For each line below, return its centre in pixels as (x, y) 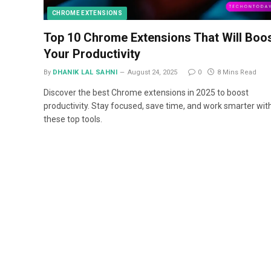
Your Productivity (92, 54)
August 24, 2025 (153, 72)
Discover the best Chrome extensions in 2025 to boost (146, 92)
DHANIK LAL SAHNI (85, 72)
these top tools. (73, 119)
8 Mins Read (237, 72)
